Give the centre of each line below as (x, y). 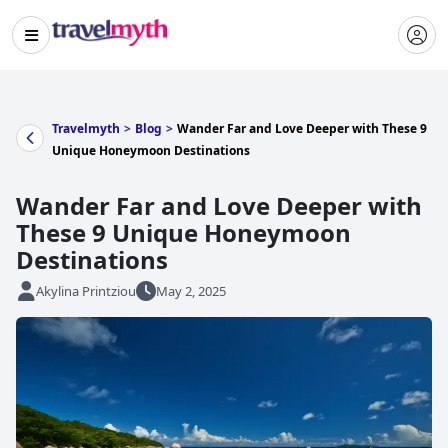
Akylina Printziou (86, 291)
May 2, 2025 (191, 291)
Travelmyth (86, 128)
